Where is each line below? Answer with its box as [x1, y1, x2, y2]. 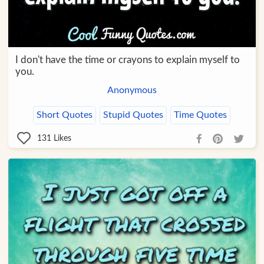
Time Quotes [174, 110, 227, 120]
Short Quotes [37, 110, 93, 120]
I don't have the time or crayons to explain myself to [15, 55, 240, 65]
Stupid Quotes [103, 110, 164, 120]
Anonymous [107, 85, 157, 95]
